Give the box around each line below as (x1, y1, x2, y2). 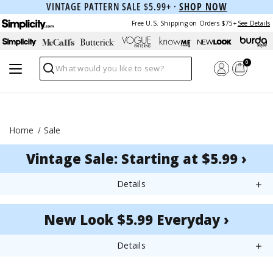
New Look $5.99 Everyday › (44, 210, 229, 229)
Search (40, 66, 71, 80)
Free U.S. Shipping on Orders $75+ (132, 18, 236, 27)
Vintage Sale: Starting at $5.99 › (26, 149, 247, 168)
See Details (237, 18, 270, 27)
